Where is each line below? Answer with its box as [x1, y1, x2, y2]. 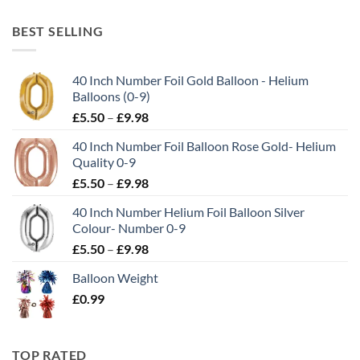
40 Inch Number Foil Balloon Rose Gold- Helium [72, 138, 336, 154]
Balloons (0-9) [72, 88, 150, 104]
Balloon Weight [72, 270, 158, 286]
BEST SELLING [12, 22, 104, 39]
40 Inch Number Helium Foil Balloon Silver [72, 204, 305, 220]
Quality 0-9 [72, 154, 136, 170]
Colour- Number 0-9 [72, 220, 186, 236]
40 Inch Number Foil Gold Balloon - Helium [72, 72, 309, 88]
